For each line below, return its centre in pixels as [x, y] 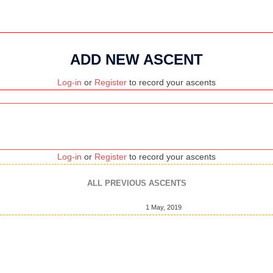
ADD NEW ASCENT [136, 60]
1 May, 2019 [164, 207]
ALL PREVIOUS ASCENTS [136, 183]
